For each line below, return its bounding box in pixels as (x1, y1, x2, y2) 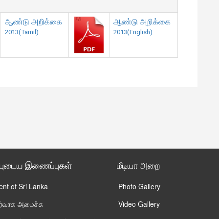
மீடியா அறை (117, 160, 160, 171)
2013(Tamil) (5, 28, 39, 36)
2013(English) (113, 28, 153, 36)
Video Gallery (118, 198, 160, 209)
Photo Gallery (118, 181, 160, 191)
